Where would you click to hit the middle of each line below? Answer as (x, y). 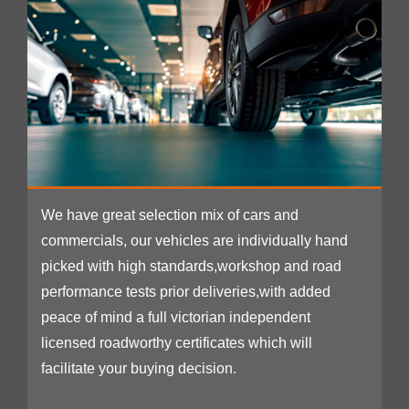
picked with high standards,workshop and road (191, 266)
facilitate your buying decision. (139, 368)
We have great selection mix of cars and (170, 215)
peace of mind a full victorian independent (176, 317)
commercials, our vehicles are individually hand (194, 240)
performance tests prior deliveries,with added (186, 291)
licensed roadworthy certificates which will (177, 342)
